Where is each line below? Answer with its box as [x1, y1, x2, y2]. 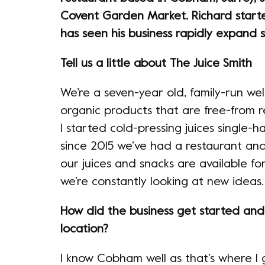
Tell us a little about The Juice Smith [60, 59, 252, 70]
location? [60, 224, 108, 235]
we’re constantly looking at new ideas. [60, 177, 264, 188]
